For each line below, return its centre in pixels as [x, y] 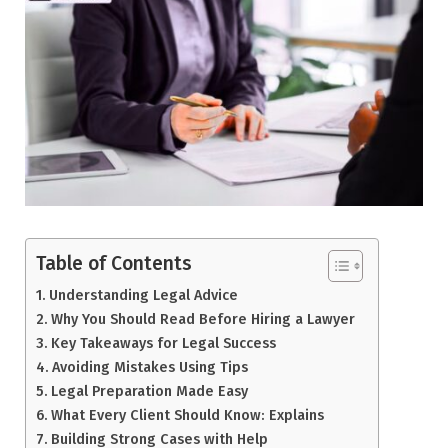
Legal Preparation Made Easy [149, 390]
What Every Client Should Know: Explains [187, 414]
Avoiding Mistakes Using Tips [149, 366]
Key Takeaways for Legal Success [163, 342]
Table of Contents [114, 264]
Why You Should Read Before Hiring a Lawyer [202, 318]
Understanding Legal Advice [143, 294]
